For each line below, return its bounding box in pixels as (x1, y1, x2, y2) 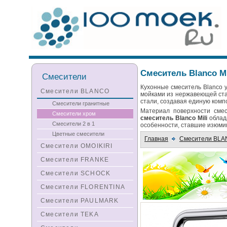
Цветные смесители (52, 131, 104, 137)
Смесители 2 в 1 (52, 121, 95, 127)
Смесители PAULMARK (41, 197, 119, 204)
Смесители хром (52, 110, 96, 117)
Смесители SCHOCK (41, 170, 111, 177)
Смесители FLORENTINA (41, 183, 125, 191)
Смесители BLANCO (41, 88, 110, 95)
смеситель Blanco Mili (140, 115, 208, 122)
